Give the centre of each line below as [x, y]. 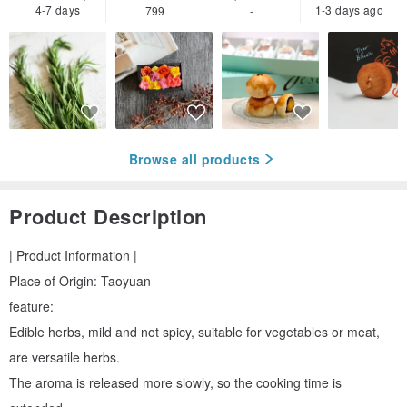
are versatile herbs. [65, 357]
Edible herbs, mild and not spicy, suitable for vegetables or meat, [194, 332]
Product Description [108, 217]
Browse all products [195, 159]
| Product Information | [73, 256]
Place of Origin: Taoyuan [80, 281]
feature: [31, 307]
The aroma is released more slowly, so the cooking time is [175, 383]
